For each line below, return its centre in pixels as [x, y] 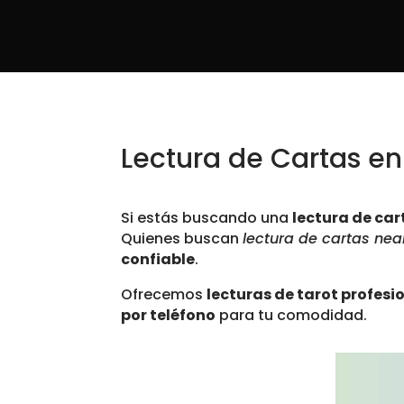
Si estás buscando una [207, 218]
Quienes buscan [182, 239]
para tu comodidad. [292, 316]
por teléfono [169, 316]
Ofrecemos [164, 295]
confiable [158, 260]
